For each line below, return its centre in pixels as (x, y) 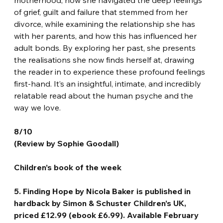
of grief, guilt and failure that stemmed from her (102, 12)
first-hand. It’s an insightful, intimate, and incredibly (109, 83)
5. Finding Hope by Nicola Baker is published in (104, 191)
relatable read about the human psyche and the (105, 95)
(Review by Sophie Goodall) (67, 143)
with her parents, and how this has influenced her (107, 36)
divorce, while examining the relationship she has (106, 24)
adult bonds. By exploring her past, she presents (106, 48)
